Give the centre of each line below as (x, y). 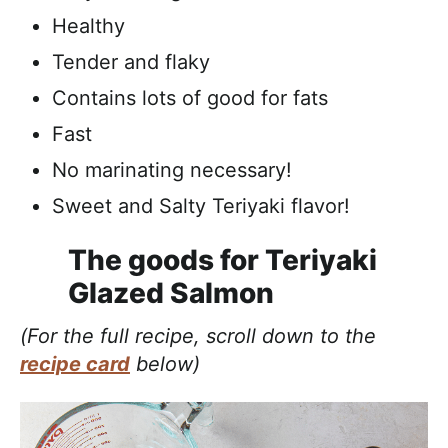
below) (165, 364)
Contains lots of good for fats (190, 98)
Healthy (88, 26)
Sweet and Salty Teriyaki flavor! (201, 206)
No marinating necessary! (172, 170)
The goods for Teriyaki (222, 260)
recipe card (75, 364)
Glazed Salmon (171, 293)
